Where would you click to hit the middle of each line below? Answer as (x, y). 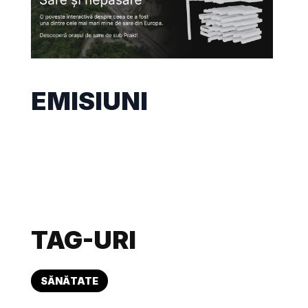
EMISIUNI (90, 101)
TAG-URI (84, 240)
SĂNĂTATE (70, 280)
